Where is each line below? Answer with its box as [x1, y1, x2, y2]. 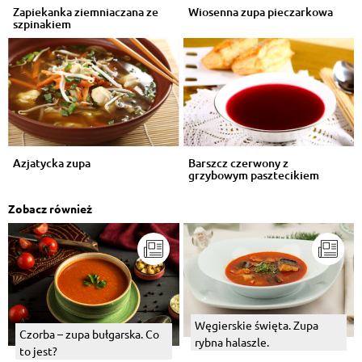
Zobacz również [8, 201, 92, 217]
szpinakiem [13, 15, 71, 32]
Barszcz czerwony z [187, 155, 288, 171]
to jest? [19, 343, 57, 358]
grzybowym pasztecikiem [187, 167, 319, 183]
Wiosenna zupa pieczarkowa [187, 3, 333, 19]
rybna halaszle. [194, 334, 269, 349]
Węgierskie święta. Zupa [194, 317, 318, 332]
